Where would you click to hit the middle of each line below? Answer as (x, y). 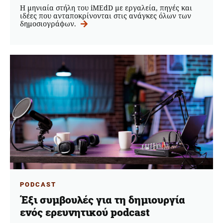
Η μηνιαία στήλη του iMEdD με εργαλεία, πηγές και (106, 8)
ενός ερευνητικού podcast (86, 212)
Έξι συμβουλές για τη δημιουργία (103, 200)
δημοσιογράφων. (49, 24)
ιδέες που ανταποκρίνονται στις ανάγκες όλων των (106, 16)
